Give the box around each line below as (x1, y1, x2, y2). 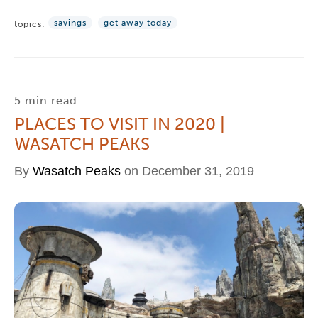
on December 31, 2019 (121, 164, 254, 178)
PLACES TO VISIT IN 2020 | (14, 114, 225, 134)
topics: (14, 19, 48, 29)
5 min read (14, 94, 77, 107)
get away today (104, 18, 172, 28)
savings (54, 18, 87, 28)
